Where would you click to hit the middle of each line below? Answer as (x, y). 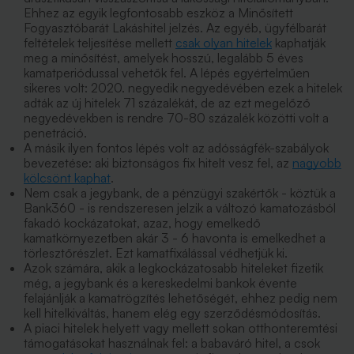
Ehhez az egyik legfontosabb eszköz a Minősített (158, 13)
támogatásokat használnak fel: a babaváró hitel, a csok (172, 343)
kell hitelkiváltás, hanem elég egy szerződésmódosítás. (174, 313)
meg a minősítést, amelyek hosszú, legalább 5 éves (164, 58)
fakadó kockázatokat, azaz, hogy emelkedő (142, 223)
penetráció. (57, 133)
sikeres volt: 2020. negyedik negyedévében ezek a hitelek (183, 88)
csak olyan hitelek (224, 43)
